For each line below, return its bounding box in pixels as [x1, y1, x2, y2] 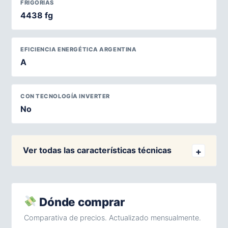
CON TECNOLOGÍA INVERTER [20, 92, 110, 100]
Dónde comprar [37, 194, 125, 209]
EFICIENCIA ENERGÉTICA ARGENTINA [20, 45, 137, 53]
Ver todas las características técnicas [23, 145, 172, 155]
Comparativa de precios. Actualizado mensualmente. [24, 213, 201, 222]
